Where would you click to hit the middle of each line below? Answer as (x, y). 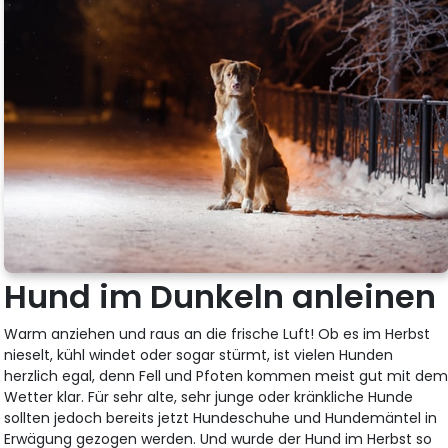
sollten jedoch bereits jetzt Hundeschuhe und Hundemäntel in (221, 417)
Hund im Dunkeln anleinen (220, 296)
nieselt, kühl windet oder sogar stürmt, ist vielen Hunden (199, 354)
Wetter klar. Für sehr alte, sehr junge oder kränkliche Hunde (209, 396)
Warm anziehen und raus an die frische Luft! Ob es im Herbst (217, 333)
